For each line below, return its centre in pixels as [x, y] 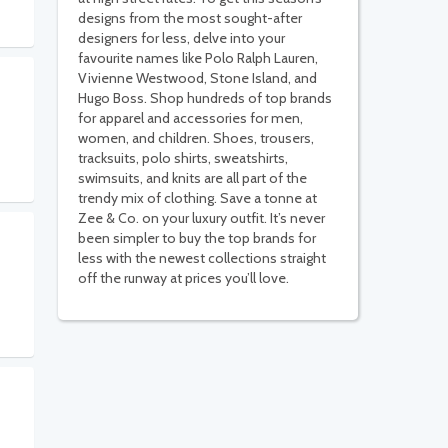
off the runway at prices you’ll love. [183, 278]
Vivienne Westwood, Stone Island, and [197, 78]
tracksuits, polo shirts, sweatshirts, [183, 158]
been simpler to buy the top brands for [197, 238]
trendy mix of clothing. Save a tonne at [197, 198]
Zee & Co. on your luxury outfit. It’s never [201, 218]
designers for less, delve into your [181, 38]
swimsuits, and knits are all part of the [192, 178]
